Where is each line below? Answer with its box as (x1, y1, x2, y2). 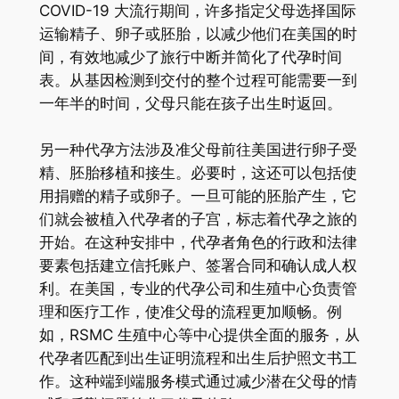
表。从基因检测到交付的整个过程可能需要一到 (38, 70, 357, 89)
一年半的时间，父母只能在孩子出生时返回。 (38, 94, 342, 112)
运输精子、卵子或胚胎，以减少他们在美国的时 (38, 24, 357, 43)
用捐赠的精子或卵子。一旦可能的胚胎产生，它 (38, 186, 357, 205)
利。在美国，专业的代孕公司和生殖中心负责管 (38, 279, 357, 297)
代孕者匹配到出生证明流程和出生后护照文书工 (38, 348, 357, 367)
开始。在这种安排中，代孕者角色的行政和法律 (38, 232, 357, 251)
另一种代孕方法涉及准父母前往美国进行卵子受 (38, 140, 357, 159)
